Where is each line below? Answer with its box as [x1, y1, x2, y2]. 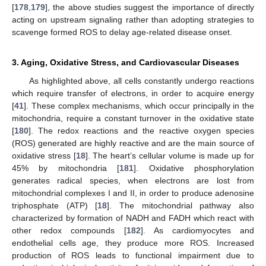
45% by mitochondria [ [12, 163, 120, 173]
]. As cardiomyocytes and [140, 225, 254, 235]
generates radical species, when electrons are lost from [12, 175, 254, 185]
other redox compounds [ [12, 225, 126, 235]
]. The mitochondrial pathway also [107, 200, 255, 210]
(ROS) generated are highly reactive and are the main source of [12, 138, 254, 148]
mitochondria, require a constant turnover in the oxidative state [12, 113, 254, 123]
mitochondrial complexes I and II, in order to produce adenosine [12, 188, 254, 198]
